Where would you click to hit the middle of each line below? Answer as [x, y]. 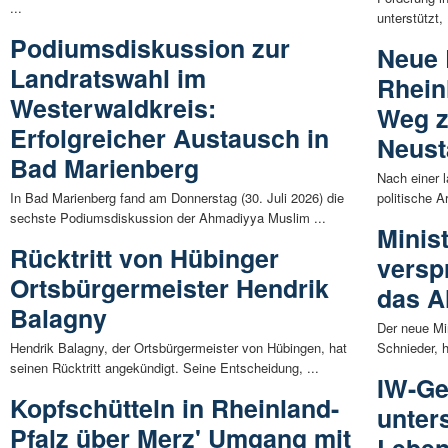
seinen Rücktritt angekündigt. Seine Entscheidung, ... [164, 367]
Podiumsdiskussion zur [150, 47]
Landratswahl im [108, 77]
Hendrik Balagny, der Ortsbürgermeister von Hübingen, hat [178, 347]
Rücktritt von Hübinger [144, 257]
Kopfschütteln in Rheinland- [174, 407]
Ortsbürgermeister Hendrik [169, 287]
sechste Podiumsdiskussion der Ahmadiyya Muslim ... [168, 217]
